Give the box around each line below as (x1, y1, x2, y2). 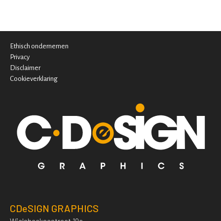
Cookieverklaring (10, 74, 58, 82)
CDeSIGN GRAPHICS (10, 202, 99, 214)
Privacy (10, 53, 30, 61)
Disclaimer (10, 64, 40, 72)
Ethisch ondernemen (10, 42, 69, 50)
